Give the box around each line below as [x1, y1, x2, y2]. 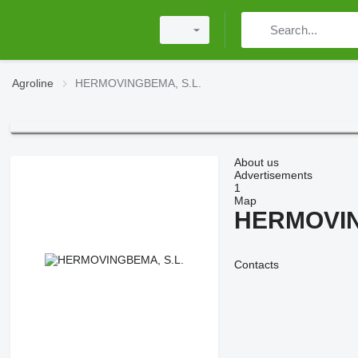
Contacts [233, 258, 279, 272]
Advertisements [233, 169, 312, 182]
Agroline [12, 77, 54, 89]
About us [233, 156, 279, 169]
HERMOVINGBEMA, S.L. [75, 77, 201, 89]
